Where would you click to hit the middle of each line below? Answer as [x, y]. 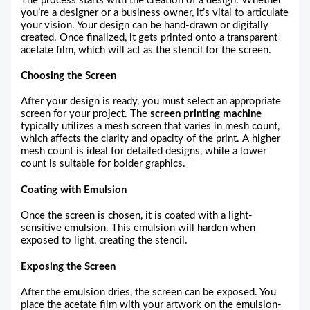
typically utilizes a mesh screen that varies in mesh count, [151, 127]
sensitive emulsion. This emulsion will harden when [138, 228]
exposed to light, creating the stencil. [104, 241]
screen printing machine [206, 114]
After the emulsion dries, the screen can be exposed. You [149, 293]
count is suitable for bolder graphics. [103, 164]
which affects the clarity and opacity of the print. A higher [151, 139]
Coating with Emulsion [74, 190]
